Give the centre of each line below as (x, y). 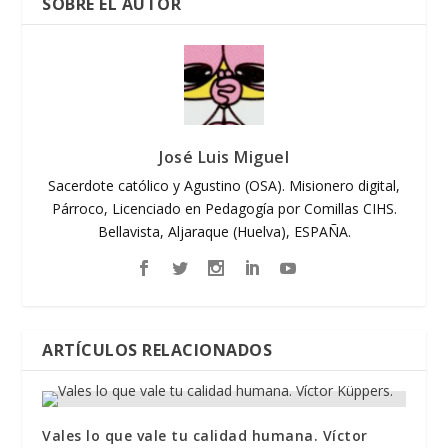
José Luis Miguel (224, 157)
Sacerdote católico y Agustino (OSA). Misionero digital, (224, 186)
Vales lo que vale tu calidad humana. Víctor (205, 436)
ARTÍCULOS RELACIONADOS (157, 350)
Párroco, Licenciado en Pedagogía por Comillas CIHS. (224, 209)
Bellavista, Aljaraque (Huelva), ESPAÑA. (224, 232)
